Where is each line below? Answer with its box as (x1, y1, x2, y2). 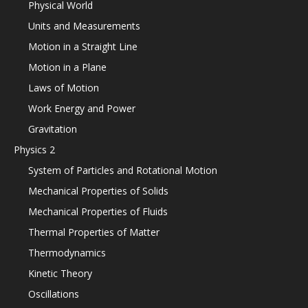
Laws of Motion (28, 81, 99, 94)
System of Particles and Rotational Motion (28, 164, 217, 177)
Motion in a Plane (28, 60, 107, 74)
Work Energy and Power (28, 102, 135, 115)
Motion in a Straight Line (28, 40, 137, 53)
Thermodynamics (28, 246, 106, 259)
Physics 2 (14, 143, 55, 156)
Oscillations (28, 287, 79, 300)
